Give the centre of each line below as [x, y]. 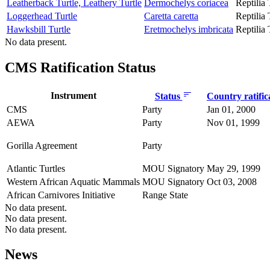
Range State [165, 195]
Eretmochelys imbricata [189, 29]
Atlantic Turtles [36, 168]
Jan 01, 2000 [231, 109]
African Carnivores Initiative [61, 195]
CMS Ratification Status [80, 67]
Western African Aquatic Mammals [73, 181]
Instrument [73, 95]
